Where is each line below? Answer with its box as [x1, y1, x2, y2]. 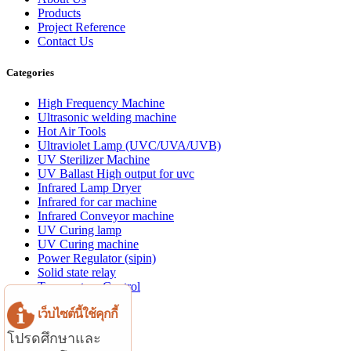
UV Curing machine [38, 237, 139, 251]
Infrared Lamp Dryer [38, 180, 141, 194]
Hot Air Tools [38, 124, 106, 138]
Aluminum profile [38, 293, 126, 307]
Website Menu [6, 324, 68, 337]
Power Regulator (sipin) [38, 251, 156, 265]
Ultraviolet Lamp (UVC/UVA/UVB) [38, 138, 221, 152]
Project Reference [38, 20, 125, 34]
